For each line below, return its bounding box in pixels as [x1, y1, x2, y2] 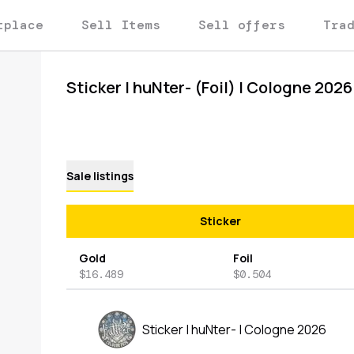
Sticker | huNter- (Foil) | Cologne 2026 [66, 77, 352, 98]
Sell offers [198, 17, 285, 33]
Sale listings [66, 168, 134, 183]
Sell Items [81, 17, 160, 33]
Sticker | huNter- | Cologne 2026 [142, 321, 326, 338]
